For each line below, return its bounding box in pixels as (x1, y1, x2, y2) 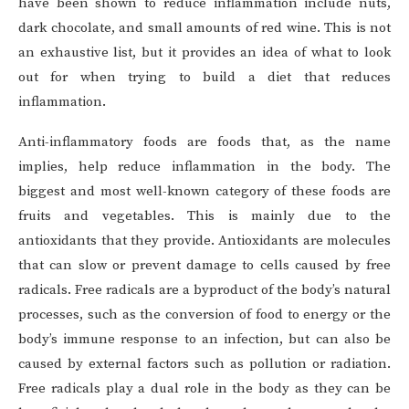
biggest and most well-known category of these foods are (18, 183, 391, 201)
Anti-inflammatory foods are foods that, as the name (18, 133, 391, 152)
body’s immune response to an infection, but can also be (18, 330, 391, 349)
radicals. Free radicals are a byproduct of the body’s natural (18, 281, 391, 299)
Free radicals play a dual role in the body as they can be (18, 380, 391, 398)
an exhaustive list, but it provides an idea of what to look (18, 44, 391, 62)
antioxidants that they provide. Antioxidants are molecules (18, 232, 391, 250)
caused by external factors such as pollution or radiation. (18, 355, 391, 373)
